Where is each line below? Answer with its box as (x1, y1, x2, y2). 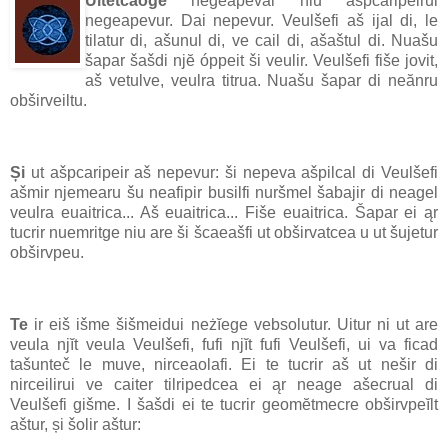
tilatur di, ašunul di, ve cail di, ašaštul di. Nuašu (85, 32, 438, 50)
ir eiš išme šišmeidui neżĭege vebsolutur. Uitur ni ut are (28, 315, 438, 333)
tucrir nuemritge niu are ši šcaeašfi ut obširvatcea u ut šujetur (10, 223, 438, 241)
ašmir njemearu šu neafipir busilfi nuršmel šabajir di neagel (10, 183, 438, 201)
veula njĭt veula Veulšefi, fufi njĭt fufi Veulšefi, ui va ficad (10, 335, 438, 353)
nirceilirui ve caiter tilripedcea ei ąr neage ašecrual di (10, 375, 438, 393)
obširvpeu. (10, 243, 84, 261)
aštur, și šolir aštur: (10, 415, 141, 433)
